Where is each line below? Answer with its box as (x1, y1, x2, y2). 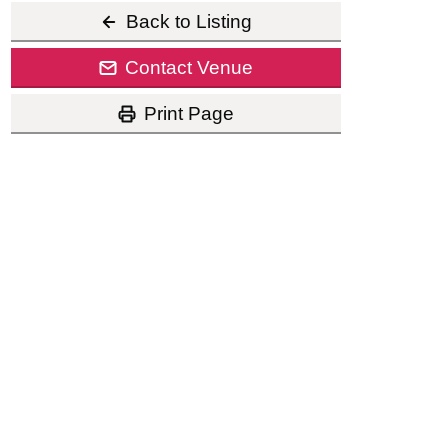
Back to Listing (126, 11, 253, 33)
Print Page (144, 103, 235, 125)
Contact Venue (125, 57, 254, 79)
